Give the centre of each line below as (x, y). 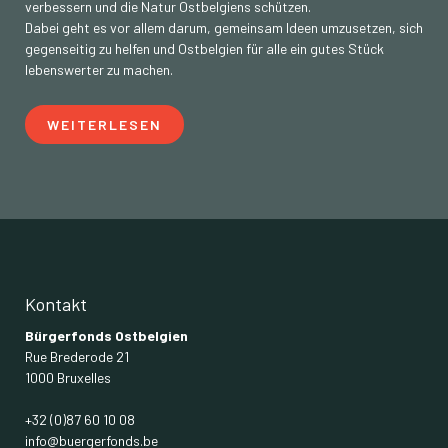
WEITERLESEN (104, 124)
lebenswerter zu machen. (99, 69)
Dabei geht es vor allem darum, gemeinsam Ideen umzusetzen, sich (224, 27)
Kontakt (56, 303)
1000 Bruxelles (68, 377)
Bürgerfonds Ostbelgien (106, 335)
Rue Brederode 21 (77, 356)
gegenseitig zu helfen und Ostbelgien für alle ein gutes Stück (204, 48)
